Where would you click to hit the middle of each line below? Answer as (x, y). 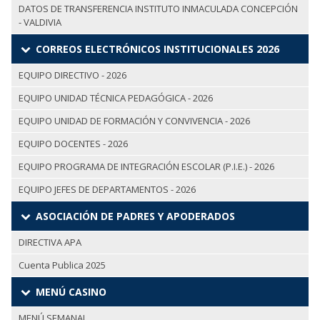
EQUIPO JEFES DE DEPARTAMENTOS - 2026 (107, 189)
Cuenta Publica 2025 (62, 265)
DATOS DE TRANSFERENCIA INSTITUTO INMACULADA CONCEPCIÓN (158, 8)
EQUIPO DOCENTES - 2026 (73, 143)
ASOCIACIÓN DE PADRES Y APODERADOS (134, 216)
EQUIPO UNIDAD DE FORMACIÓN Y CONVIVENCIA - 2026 (134, 120)
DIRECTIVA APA (50, 242)
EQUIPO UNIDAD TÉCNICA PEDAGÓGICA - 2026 (116, 97)
